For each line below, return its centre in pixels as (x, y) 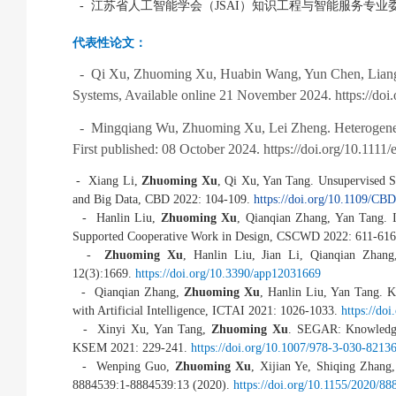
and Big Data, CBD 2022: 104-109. (163, 199)
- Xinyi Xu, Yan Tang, (142, 329)
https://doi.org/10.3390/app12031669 (228, 274)
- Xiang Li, (107, 181)
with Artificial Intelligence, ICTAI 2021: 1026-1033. (207, 311)
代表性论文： (110, 43)
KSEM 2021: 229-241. (132, 348)
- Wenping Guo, (124, 366)
